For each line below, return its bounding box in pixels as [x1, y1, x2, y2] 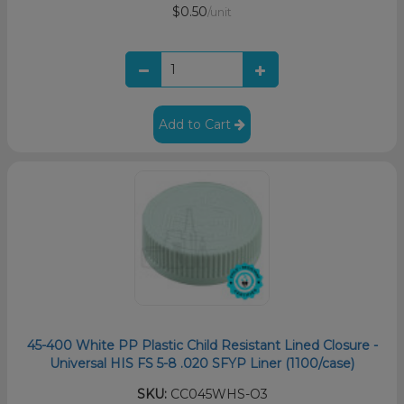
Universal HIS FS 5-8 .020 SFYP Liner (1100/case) [50, 354, 354, 372]
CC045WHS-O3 [166, 385, 268, 402]
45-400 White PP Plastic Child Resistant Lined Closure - [26, 336, 378, 353]
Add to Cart [159, 115, 234, 133]
